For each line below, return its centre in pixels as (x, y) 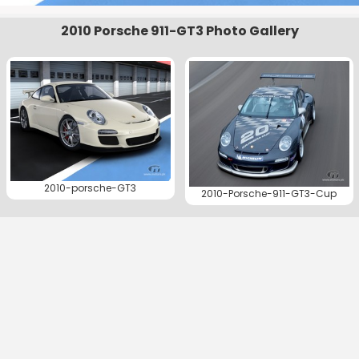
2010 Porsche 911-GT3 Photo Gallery (179, 30)
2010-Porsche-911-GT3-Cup (269, 194)
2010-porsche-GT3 (90, 188)
